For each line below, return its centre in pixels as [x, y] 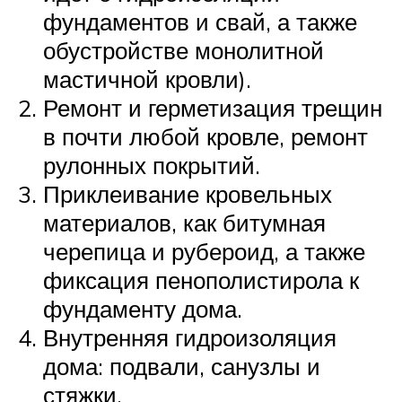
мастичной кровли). [147, 79]
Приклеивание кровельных [188, 194]
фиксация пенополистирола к [201, 280]
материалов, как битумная [184, 223]
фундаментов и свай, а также [200, 22]
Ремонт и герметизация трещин [213, 108]
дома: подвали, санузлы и [182, 367]
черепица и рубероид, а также [204, 252]
